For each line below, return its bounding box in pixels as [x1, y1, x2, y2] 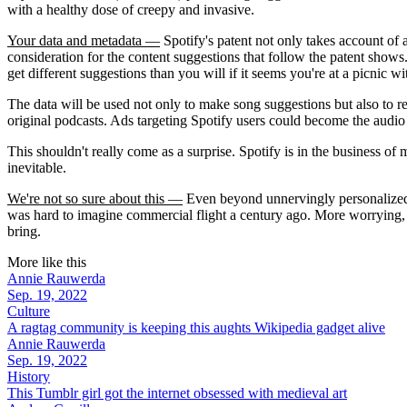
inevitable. [7, 160, 66, 176]
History [7, 369, 50, 385]
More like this [7, 254, 86, 271]
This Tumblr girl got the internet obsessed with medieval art [7, 385, 347, 402]
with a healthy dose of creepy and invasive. [7, 2, 254, 18]
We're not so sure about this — [7, 191, 183, 207]
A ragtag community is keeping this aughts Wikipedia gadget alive [7, 320, 385, 336]
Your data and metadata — [7, 33, 160, 49]
